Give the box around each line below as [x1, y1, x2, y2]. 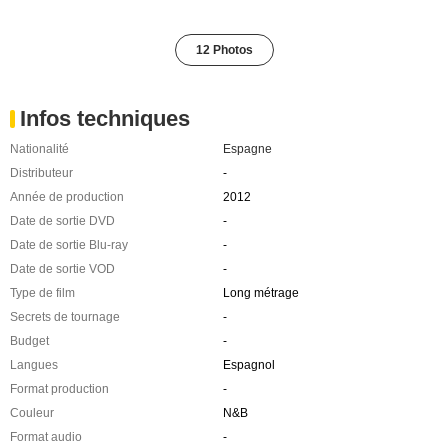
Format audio [10, 430, 82, 444]
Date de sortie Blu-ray [10, 238, 128, 252]
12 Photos [195, 43, 253, 57]
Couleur [10, 406, 54, 420]
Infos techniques [20, 106, 190, 131]
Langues [10, 358, 58, 372]
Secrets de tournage [10, 310, 120, 324]
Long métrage [222, 286, 299, 300]
